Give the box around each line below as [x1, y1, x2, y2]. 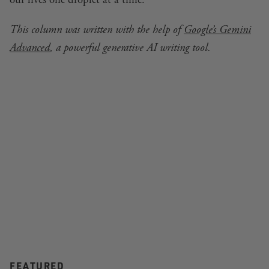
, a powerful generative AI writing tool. [50, 40, 211, 55]
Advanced [10, 40, 50, 55]
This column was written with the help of [10, 22, 184, 37]
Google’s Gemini [184, 22, 251, 37]
